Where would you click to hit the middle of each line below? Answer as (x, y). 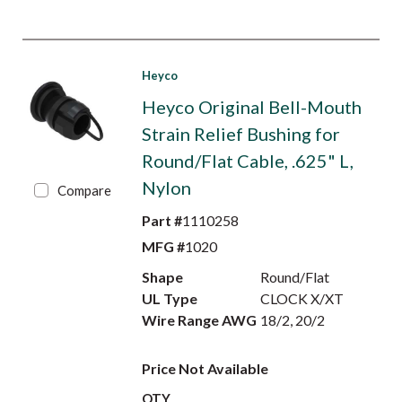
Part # (162, 220)
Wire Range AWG (199, 320)
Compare (85, 190)
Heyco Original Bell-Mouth (251, 107)
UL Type (169, 298)
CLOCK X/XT (302, 298)
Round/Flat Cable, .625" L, (247, 161)
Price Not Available (205, 368)
